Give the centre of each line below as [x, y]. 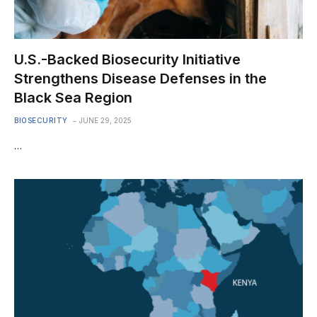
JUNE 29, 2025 [105, 120]
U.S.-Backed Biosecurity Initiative [127, 59]
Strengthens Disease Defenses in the [140, 79]
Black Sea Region [73, 98]
